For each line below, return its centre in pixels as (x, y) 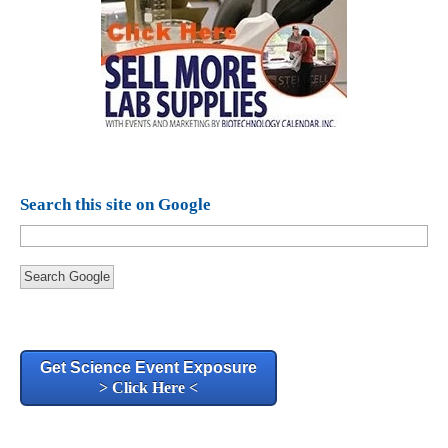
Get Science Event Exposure (148, 367)
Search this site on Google (115, 204)
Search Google (67, 276)
